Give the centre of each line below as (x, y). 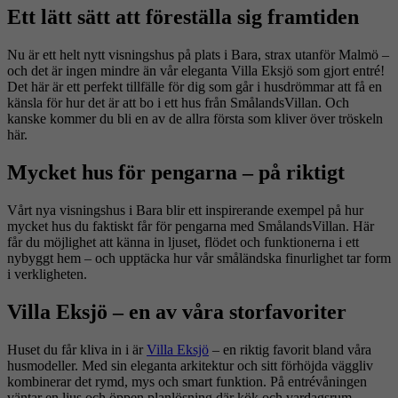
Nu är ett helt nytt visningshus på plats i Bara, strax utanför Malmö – (198, 55)
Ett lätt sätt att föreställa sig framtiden (183, 17)
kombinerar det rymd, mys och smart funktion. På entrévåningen (187, 381)
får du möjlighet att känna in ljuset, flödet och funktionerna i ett (183, 243)
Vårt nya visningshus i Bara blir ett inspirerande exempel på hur (185, 211)
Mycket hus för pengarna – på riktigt (176, 173)
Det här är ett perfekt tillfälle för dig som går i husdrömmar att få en (195, 87)
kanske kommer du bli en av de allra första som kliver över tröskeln (195, 119)
